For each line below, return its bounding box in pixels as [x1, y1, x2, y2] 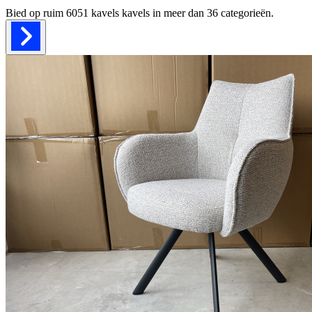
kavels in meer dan [119, 6, 207, 19]
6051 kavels [66, 6, 119, 19]
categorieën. [221, 6, 274, 19]
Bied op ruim [6, 6, 66, 19]
